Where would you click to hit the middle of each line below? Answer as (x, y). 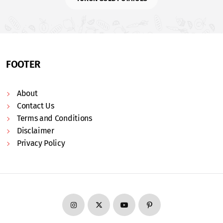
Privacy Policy (41, 143)
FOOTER (23, 64)
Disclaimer (36, 131)
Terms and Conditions (55, 118)
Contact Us (36, 106)
